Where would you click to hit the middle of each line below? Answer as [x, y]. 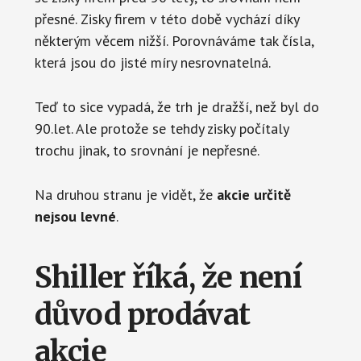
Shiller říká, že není [168, 278]
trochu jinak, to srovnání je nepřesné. [147, 151]
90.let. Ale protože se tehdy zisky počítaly [161, 129]
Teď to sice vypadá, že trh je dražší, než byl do [176, 107]
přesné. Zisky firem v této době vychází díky [166, 19]
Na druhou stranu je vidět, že [125, 195]
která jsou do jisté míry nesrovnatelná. [152, 63]
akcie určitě [253, 195]
